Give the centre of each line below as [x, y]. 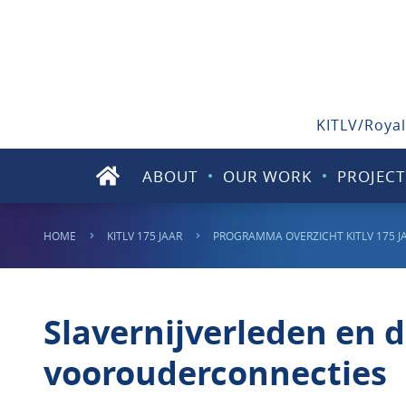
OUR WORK [267, 176]
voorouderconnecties [215, 373]
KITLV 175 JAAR [145, 236]
